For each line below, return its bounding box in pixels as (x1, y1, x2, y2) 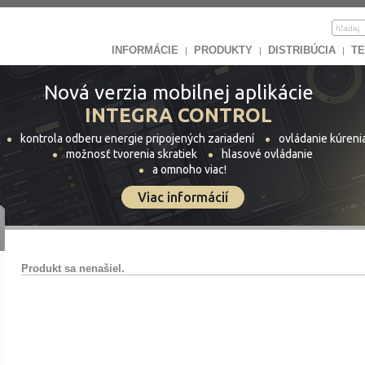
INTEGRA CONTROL (85, 104, 272, 126)
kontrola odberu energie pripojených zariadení (20, 132, 257, 145)
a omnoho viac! (152, 163, 226, 176)
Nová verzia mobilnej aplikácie (43, 81, 314, 103)
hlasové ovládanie (222, 147, 313, 161)
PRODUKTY (194, 44, 253, 56)
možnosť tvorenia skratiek (66, 147, 200, 161)
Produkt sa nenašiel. (21, 262, 125, 275)
